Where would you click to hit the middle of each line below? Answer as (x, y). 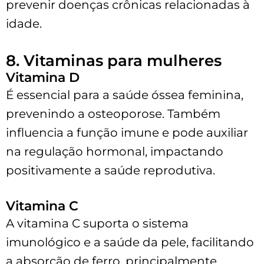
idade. (24, 23)
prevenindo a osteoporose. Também (113, 113)
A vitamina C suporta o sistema (97, 223)
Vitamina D (43, 77)
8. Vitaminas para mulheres (114, 60)
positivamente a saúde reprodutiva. (110, 170)
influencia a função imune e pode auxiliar (127, 132)
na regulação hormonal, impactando (115, 151)
